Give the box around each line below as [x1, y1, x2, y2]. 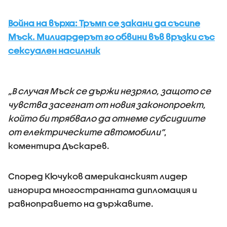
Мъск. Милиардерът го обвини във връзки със [8, 32, 215, 42]
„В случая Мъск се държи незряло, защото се [8, 86, 211, 96]
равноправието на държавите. [8, 199, 154, 208]
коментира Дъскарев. [8, 141, 109, 150]
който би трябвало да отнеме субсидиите [8, 113, 205, 123]
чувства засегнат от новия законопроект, [8, 100, 206, 109]
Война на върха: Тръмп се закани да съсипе [8, 18, 200, 28]
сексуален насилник [8, 46, 100, 55]
